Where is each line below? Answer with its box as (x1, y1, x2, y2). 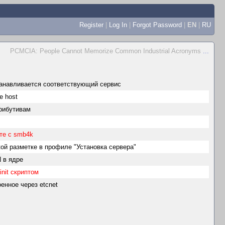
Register (79, 21, 103, 29)
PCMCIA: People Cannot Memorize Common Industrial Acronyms (10, 47, 203, 55)
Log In (108, 21, 127, 29)
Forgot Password (132, 21, 182, 29)
